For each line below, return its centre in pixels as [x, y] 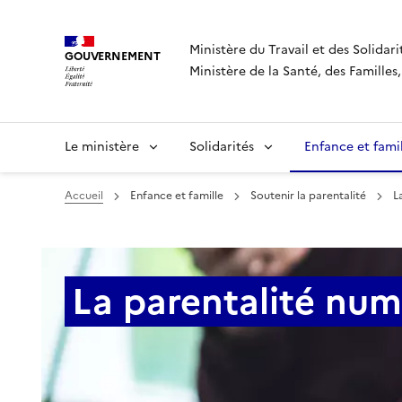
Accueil [84, 196]
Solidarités [222, 147]
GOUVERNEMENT [113, 57]
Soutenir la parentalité [308, 196]
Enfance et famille [177, 196]
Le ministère [102, 147]
